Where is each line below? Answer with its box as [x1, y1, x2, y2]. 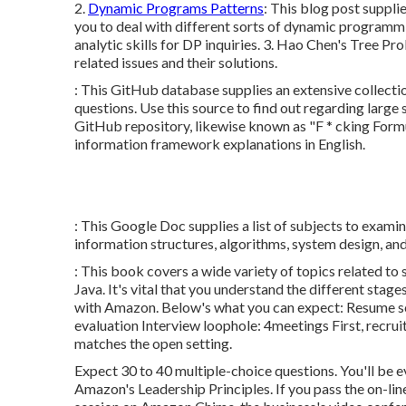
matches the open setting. [74, 334, 232, 352]
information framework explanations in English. [74, 135, 365, 152]
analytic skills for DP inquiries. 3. [74, 35, 276, 53]
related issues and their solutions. [74, 53, 277, 71]
